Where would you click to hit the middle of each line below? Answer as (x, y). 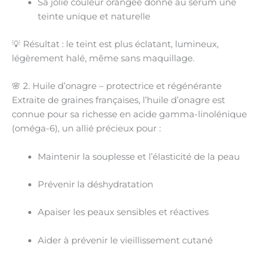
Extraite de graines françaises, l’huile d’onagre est (118, 100)
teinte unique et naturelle (94, 16)
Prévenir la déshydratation (95, 185)
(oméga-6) (35, 129)
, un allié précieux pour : (109, 129)
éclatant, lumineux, (177, 44)
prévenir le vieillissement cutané (142, 240)
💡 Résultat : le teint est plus (73, 44)
